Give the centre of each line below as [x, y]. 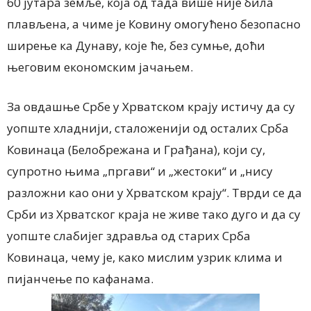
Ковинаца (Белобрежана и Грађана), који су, [136, 149]
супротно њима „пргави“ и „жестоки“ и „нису [140, 171]
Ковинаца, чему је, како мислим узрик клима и [145, 257]
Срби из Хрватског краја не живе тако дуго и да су [154, 214]
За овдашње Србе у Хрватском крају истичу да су [151, 106]
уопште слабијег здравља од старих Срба [129, 235]
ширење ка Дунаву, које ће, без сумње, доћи [136, 45]
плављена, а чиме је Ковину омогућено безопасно [154, 24]
